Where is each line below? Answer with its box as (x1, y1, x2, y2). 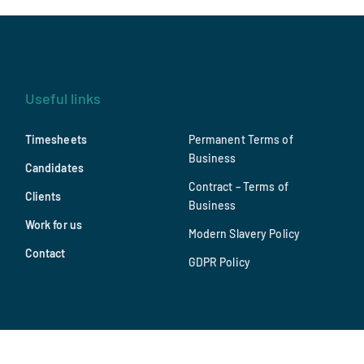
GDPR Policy (188, 255, 250, 270)
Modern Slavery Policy (188, 227, 301, 241)
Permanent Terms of (188, 132, 293, 147)
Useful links (24, 89, 101, 108)
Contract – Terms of (188, 180, 288, 194)
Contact (24, 246, 66, 261)
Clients (24, 189, 62, 204)
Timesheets (24, 132, 87, 147)
